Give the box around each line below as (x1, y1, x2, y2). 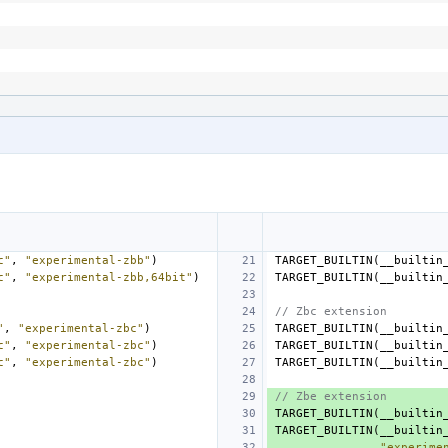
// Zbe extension (275, 389, 387, 403)
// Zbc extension (275, 304, 387, 318)
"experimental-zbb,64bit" (25, 270, 193, 284)
